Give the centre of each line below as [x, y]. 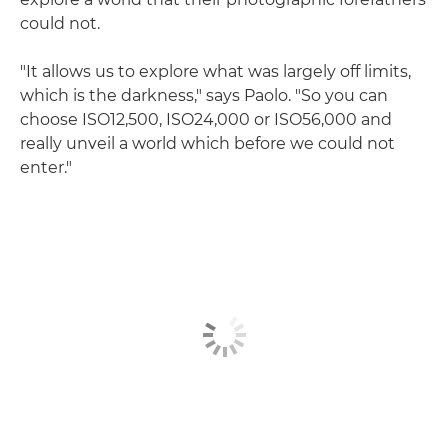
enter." [46, 168]
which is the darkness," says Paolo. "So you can [204, 96]
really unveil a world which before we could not [207, 144]
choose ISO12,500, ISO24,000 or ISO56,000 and [206, 120]
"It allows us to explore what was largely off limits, [215, 72]
